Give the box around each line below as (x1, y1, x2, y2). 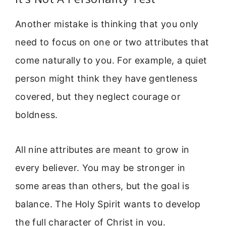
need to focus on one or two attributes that (15, 37, 209, 48)
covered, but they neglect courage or (15, 91, 181, 102)
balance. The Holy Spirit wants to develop (15, 198, 201, 209)
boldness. (15, 109, 58, 121)
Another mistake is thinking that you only (15, 19, 199, 30)
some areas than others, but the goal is (15, 180, 190, 191)
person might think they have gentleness (15, 73, 198, 84)
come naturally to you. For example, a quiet (15, 55, 207, 66)
